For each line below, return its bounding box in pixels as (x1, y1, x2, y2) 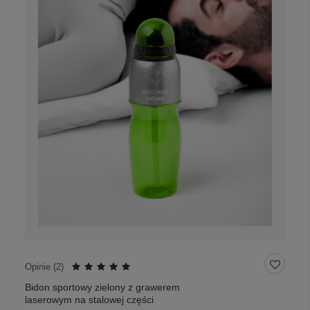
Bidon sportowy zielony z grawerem (25, 282, 180, 293)
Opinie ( (25, 262, 56, 273)
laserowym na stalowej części (25, 294, 154, 306)
